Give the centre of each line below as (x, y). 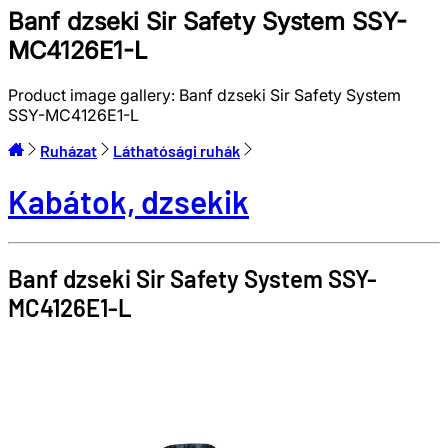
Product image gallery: (93, 94)
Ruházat (68, 150)
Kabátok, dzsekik (128, 201)
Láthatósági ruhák (176, 150)
